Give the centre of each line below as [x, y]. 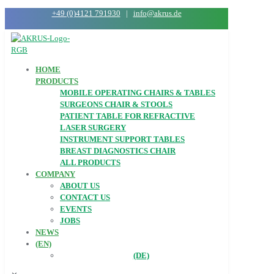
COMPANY [55, 174]
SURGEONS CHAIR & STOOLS [116, 104]
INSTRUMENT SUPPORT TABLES [122, 139]
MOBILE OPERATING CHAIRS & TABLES [138, 93]
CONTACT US [85, 197]
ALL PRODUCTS [90, 162]
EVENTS [76, 209]
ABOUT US [80, 186]
